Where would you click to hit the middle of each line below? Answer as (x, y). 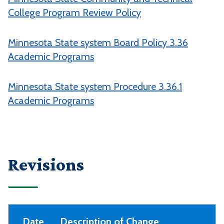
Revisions (46, 165)
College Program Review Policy (74, 13)
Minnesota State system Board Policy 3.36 (98, 43)
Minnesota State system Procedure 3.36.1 (95, 87)
